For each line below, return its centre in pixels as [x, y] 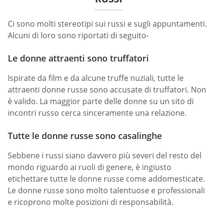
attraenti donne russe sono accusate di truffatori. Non [107, 89]
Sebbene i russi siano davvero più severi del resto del [105, 156]
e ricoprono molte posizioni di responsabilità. [91, 202]
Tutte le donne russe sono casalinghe [85, 136]
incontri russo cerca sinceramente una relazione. [97, 113]
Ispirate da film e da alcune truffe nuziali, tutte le [96, 78]
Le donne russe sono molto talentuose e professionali [106, 191]
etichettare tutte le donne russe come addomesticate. [106, 179]
